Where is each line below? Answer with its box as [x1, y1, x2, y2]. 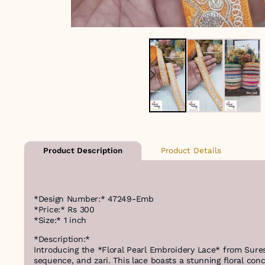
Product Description [43, 146, 122, 156]
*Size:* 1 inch [34, 215, 87, 225]
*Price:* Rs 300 [34, 205, 101, 215]
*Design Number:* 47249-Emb [34, 194, 160, 204]
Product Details [161, 146, 221, 155]
